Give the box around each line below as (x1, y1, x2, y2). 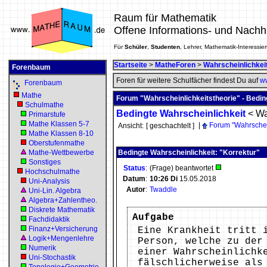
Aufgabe (132, 212, 174, 223)
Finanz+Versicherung (29, 225, 98, 233)
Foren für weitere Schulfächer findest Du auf (116, 76, 260, 85)
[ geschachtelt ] (146, 122, 194, 130)
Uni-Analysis (29, 177, 70, 185)
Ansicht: (118, 122, 144, 130)
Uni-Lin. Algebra (29, 187, 81, 195)
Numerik (29, 244, 56, 252)
